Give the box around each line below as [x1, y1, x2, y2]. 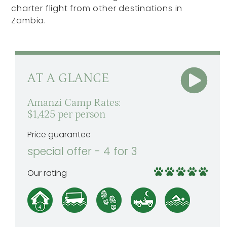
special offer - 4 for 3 [27, 144, 137, 159]
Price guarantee [27, 129, 91, 141]
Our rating [27, 167, 67, 179]
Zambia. [11, 15, 47, 26]
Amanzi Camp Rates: [27, 97, 121, 109]
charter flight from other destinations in [11, 3, 183, 14]
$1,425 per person [27, 108, 106, 121]
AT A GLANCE [27, 71, 110, 86]
